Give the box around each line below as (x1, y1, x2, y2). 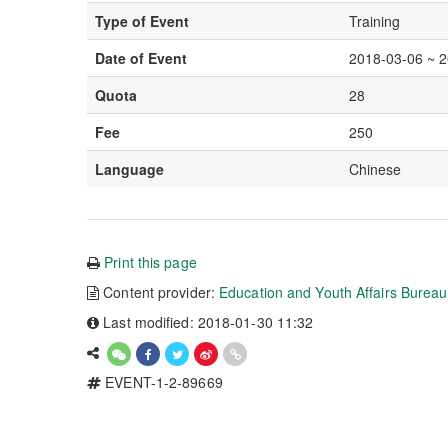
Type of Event (95, 11, 189, 31)
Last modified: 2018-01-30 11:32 (99, 312, 314, 332)
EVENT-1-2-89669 (101, 372, 223, 392)
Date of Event (95, 48, 187, 68)
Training (349, 11, 400, 31)
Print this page (104, 252, 197, 272)
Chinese (349, 159, 401, 179)
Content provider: (99, 282, 220, 302)
